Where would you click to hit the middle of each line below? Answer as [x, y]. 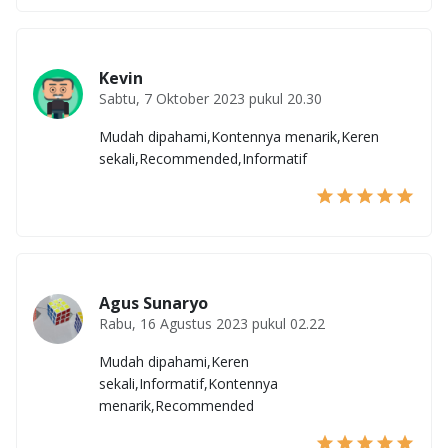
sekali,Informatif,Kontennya [188, 384]
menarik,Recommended [176, 406]
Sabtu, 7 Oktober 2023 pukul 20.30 [210, 99]
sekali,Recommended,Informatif [203, 159]
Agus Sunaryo [153, 303]
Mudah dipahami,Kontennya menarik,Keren [239, 137]
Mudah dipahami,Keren [174, 362]
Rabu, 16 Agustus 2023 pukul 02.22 [212, 324]
